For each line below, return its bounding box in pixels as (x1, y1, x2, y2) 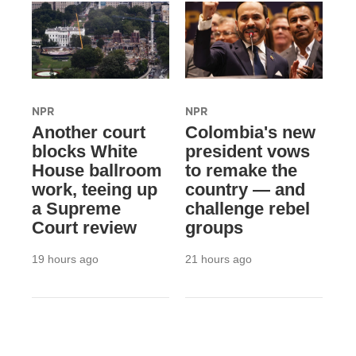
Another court (32, 122, 145, 142)
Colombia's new (184, 122, 315, 142)
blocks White (32, 141, 137, 161)
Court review (32, 217, 137, 238)
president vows (184, 141, 310, 161)
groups (184, 217, 243, 238)
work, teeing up (32, 179, 157, 199)
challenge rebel (184, 198, 310, 219)
